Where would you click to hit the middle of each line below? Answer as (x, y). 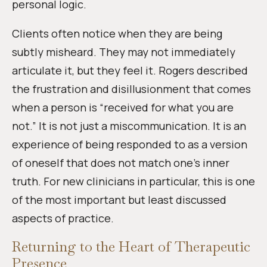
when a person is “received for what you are (123, 107)
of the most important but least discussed (119, 199)
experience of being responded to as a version (130, 144)
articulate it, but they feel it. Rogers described (130, 70)
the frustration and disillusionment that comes (131, 89)
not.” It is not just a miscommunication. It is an (129, 125)
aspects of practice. (63, 218)
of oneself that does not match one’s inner (121, 162)
